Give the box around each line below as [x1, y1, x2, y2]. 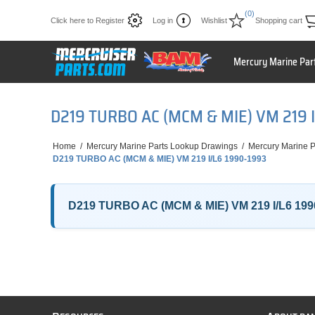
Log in [153, 16, 173, 25]
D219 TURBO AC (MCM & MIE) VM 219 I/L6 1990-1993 [53, 154, 266, 165]
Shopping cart [255, 16, 302, 25]
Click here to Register [51, 16, 124, 25]
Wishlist [201, 16, 227, 25]
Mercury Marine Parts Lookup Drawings [86, 141, 238, 152]
